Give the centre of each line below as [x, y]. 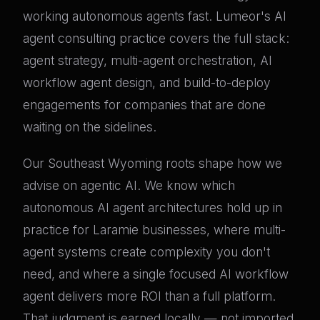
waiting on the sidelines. [90, 127]
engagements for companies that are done [144, 105]
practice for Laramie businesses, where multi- [154, 230]
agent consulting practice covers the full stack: [156, 39]
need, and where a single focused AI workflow [156, 274]
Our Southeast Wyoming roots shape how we [152, 164]
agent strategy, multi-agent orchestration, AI [147, 61]
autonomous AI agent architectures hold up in [152, 208]
